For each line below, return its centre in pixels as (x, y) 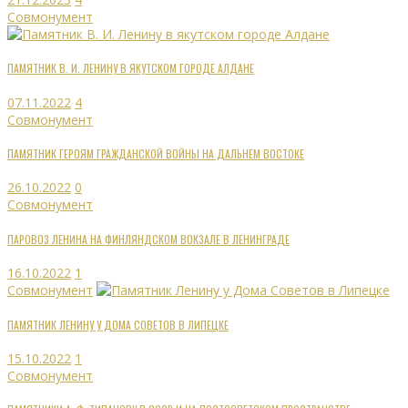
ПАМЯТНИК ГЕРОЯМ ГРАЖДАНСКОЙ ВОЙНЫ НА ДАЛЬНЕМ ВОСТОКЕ (156, 154)
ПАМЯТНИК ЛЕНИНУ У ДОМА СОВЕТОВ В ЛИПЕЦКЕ (118, 324)
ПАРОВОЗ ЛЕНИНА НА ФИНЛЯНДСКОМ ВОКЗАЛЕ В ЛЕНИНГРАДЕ (148, 239)
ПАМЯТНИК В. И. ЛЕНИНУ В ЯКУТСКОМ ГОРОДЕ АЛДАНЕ (131, 68)
